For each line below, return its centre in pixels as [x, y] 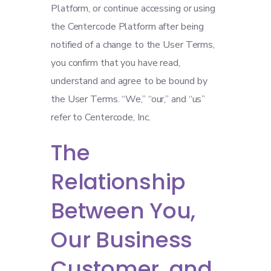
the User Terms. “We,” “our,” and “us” [128, 99]
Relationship [118, 182]
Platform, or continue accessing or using [133, 8]
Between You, [123, 211]
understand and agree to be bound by [129, 81]
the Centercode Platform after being [127, 27]
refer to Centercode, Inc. [101, 117]
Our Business [122, 240]
